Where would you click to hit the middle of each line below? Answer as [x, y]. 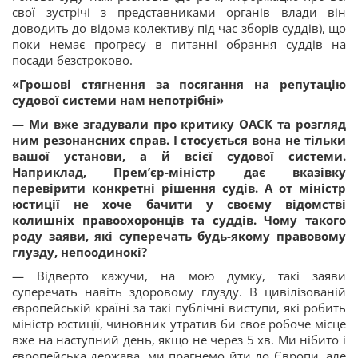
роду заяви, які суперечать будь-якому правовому [179, 236]
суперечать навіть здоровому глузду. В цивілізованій [179, 292]
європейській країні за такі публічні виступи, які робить [179, 308]
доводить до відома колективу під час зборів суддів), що [179, 28]
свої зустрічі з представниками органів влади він [179, 12]
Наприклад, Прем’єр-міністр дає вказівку [179, 172]
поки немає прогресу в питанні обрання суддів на [179, 44]
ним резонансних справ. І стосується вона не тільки [179, 140]
